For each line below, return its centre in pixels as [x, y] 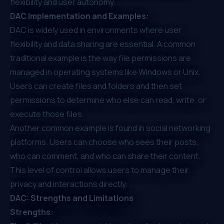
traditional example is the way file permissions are [100, 58]
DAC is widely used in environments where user [96, 30]
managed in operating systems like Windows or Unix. [105, 72]
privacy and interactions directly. [69, 184]
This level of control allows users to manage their [99, 170]
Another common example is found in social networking [110, 128]
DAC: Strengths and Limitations [72, 198]
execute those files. [47, 114]
